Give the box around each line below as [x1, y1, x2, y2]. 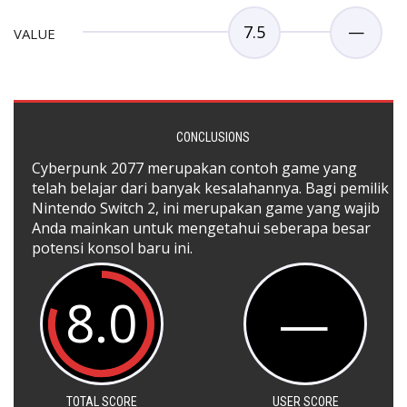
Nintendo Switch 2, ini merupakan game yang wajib [32, 198, 380, 219]
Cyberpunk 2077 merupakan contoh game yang [32, 158, 357, 179]
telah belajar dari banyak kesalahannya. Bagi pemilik [32, 178, 389, 199]
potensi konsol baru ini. [32, 238, 193, 259]
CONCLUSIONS [175, 130, 250, 145]
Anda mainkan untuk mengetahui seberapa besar [32, 218, 371, 239]
